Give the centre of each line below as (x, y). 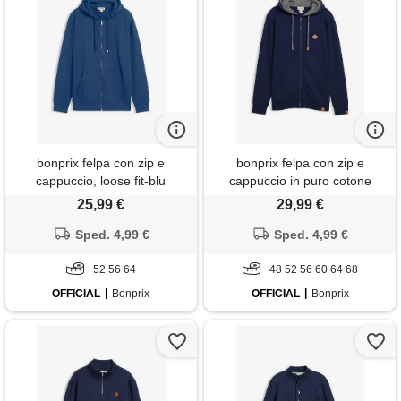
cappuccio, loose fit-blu (101, 181)
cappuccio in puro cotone (300, 181)
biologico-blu (300, 199)
